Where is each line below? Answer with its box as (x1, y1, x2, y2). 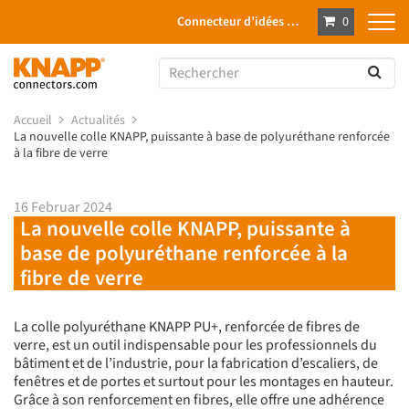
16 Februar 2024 (14, 197, 112, 218)
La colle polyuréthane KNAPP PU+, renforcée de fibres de (14, 317, 360, 338)
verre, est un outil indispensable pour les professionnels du (14, 335, 377, 356)
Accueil (14, 111, 55, 131)
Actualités (71, 111, 128, 131)
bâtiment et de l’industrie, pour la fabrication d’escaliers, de (14, 353, 378, 374)
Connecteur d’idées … (177, 13, 299, 31)
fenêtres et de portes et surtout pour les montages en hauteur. (14, 372, 393, 393)
